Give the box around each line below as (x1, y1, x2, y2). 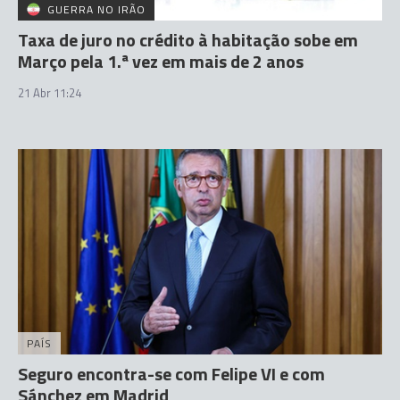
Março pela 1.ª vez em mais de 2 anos (18, 47, 304, 75)
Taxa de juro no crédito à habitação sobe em (18, 26, 358, 54)
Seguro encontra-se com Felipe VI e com (18, 359, 325, 387)
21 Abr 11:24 (18, 84, 81, 102)
